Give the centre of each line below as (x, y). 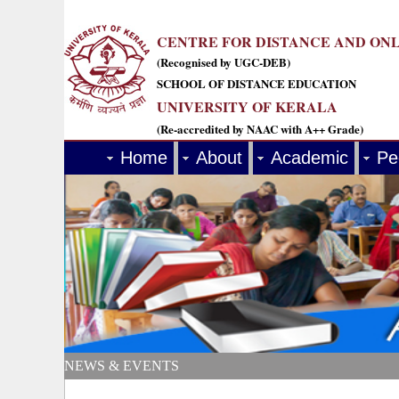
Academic (309, 158)
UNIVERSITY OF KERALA (247, 106)
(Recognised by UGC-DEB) (224, 62)
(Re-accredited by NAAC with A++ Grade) (260, 129)
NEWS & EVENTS (122, 366)
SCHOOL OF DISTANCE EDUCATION (256, 83)
